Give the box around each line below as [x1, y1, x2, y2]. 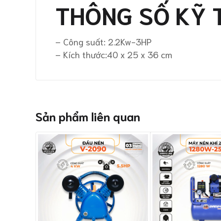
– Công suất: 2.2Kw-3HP [55, 36, 151, 47]
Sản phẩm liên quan [36, 108, 140, 124]
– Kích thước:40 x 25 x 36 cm [55, 48, 172, 60]
